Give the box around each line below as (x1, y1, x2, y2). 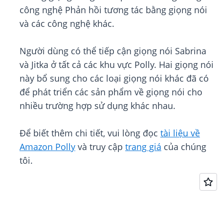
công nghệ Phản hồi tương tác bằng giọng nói (20, 4, 207, 16)
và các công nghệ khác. (20, 18, 114, 30)
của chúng (161, 141, 206, 153)
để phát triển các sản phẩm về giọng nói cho (20, 86, 202, 98)
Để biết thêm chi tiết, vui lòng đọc (20, 127, 160, 139)
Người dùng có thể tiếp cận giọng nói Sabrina (20, 45, 206, 57)
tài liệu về (160, 127, 200, 139)
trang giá (125, 141, 161, 153)
